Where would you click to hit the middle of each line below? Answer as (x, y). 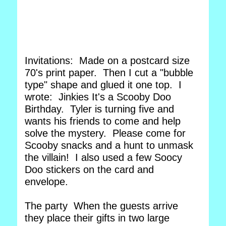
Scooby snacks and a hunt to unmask (109, 145)
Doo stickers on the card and (89, 169)
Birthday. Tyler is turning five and (99, 109)
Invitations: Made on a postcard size (107, 61)
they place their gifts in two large (97, 218)
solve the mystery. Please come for (105, 133)
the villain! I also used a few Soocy (103, 157)
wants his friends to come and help (103, 121)
